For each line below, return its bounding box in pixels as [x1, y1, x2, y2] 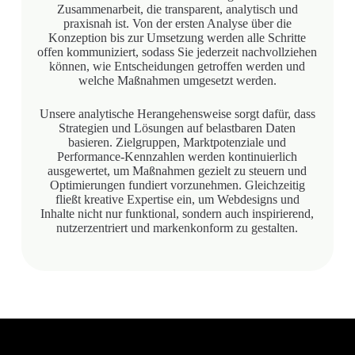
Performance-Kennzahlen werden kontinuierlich [57, 149, 298, 163]
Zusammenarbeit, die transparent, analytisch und [56, 2, 298, 16]
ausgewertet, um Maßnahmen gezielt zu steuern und [48, 163, 307, 177]
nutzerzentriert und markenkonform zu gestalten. [56, 220, 299, 235]
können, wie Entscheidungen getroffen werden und [49, 59, 306, 73]
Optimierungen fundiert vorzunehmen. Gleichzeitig [49, 177, 305, 192]
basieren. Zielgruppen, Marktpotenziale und [68, 135, 287, 149]
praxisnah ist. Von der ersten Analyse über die [63, 16, 292, 30]
